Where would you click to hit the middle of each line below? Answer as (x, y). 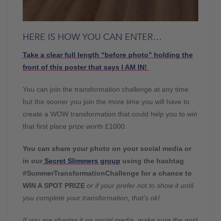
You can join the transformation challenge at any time (106, 89)
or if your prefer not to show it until (140, 185)
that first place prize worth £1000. (75, 126)
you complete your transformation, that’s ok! (91, 198)
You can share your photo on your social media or (107, 148)
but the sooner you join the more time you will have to (106, 102)
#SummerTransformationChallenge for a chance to (107, 173)
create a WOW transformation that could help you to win (110, 114)
